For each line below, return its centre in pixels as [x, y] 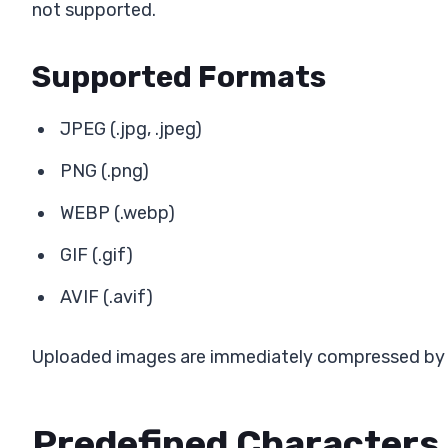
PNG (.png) [104, 170]
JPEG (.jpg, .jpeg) [131, 128]
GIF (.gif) [96, 254]
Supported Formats [179, 76]
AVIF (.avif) [106, 296]
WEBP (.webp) [117, 212]
